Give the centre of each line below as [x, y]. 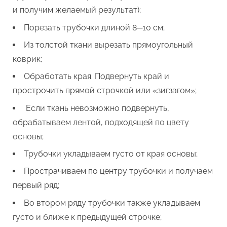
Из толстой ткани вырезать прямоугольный [108, 45]
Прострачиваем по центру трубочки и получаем [118, 171]
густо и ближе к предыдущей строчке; [87, 217]
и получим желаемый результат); [77, 10]
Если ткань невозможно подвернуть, [97, 108]
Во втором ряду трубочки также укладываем [112, 203]
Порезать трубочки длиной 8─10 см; [94, 27]
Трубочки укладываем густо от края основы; [111, 154]
